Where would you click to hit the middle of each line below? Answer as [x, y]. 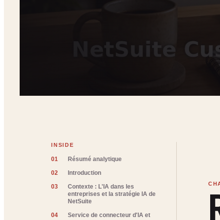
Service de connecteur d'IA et [109, 215]
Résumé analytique [95, 159]
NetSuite [80, 201]
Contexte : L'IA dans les [101, 186]
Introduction [85, 173]
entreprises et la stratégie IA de [112, 194]
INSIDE [63, 145]
